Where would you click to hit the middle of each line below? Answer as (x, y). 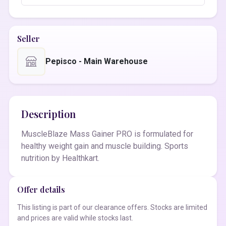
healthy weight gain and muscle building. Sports (105, 146)
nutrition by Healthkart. (60, 158)
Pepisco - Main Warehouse (97, 61)
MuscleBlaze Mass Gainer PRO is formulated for (107, 134)
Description (48, 114)
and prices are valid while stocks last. (75, 218)
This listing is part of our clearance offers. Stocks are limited (112, 207)
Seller (29, 39)
